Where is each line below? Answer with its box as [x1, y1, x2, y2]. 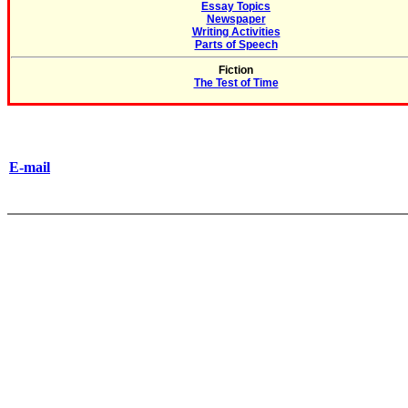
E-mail [9, 159, 50, 175]
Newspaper [206, 13, 266, 25]
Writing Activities [191, 25, 280, 38]
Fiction [219, 64, 253, 76]
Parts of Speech [194, 38, 278, 51]
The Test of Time [193, 76, 279, 89]
